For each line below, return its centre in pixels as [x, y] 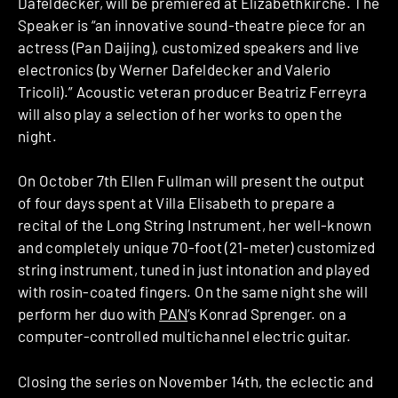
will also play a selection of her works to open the [180, 113]
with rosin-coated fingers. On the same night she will [193, 292]
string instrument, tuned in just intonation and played [194, 270]
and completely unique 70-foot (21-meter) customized [197, 247]
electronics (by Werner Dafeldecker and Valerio [175, 69]
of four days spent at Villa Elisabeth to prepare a [176, 203]
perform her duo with [89, 314]
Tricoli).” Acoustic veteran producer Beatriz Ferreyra [193, 91]
